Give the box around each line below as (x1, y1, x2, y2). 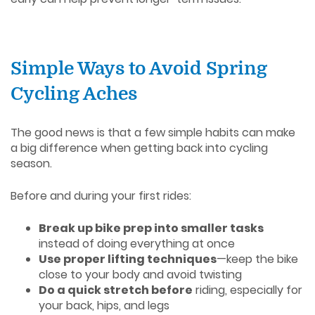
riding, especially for (193, 281, 302, 298)
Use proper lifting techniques (39, 250, 217, 267)
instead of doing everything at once (39, 235, 235, 252)
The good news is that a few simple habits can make (11, 124, 295, 141)
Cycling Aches (11, 83, 137, 104)
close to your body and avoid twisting (39, 266, 242, 283)
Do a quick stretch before (39, 281, 193, 298)
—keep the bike (217, 250, 298, 267)
